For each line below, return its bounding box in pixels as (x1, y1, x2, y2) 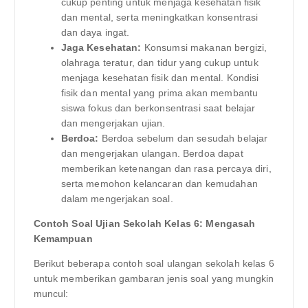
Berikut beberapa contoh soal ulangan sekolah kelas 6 (33, 258, 274, 269)
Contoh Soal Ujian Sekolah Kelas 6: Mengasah (33, 218, 256, 230)
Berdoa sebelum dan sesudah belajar (98, 133, 268, 144)
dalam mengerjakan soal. (60, 193, 173, 205)
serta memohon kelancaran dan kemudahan (60, 178, 258, 190)
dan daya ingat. (60, 27, 130, 38)
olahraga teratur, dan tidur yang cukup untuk (60, 57, 258, 69)
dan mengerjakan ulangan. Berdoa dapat (60, 148, 243, 159)
